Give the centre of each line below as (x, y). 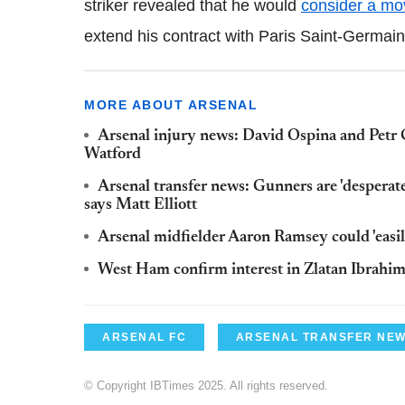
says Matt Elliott (141, 205)
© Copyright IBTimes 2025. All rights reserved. (206, 385)
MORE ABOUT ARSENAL (171, 104)
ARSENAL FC (144, 337)
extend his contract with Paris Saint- (213, 36)
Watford (113, 154)
